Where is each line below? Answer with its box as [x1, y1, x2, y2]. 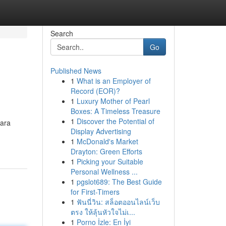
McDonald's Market [76, 136, 138, 146]
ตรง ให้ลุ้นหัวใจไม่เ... [70, 207, 135, 217]
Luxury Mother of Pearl [76, 96, 150, 106]
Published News [50, 66, 101, 76]
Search [50, 28, 73, 38]
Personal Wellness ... [70, 166, 138, 177]
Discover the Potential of [76, 116, 154, 126]
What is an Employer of [76, 76, 151, 86]
